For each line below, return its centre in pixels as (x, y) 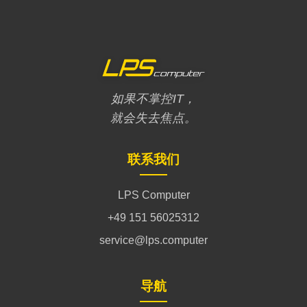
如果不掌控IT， (153, 98)
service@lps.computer (153, 240)
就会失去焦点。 (153, 118)
